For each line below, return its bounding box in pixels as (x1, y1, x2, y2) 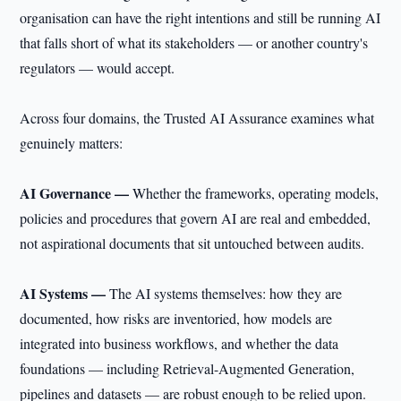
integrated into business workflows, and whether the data (20, 334, 339, 353)
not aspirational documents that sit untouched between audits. (20, 234, 365, 252)
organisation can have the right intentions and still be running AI (20, 8, 381, 27)
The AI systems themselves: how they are (109, 284, 343, 303)
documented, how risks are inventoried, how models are (20, 309, 333, 328)
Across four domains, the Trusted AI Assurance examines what (20, 108, 375, 127)
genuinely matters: (20, 133, 124, 152)
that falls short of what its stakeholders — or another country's (20, 33, 369, 52)
